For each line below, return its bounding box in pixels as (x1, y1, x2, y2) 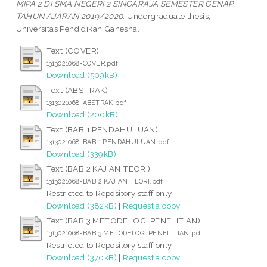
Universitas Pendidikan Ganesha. (15, 23, 140, 33)
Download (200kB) (46, 109, 119, 119)
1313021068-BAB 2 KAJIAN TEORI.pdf (46, 177, 163, 185)
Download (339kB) (46, 148, 117, 159)
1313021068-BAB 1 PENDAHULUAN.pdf (46, 138, 170, 145)
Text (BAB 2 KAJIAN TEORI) (46, 163, 151, 173)
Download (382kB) (46, 200, 117, 210)
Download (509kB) (46, 70, 118, 80)
